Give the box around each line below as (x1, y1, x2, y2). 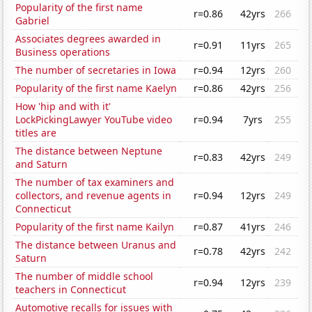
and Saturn (15, 157, 68, 171)
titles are (15, 126, 57, 140)
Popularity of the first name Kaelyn (15, 81, 178, 95)
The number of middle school (15, 270, 154, 283)
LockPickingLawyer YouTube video (15, 113, 173, 127)
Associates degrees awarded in (15, 32, 162, 46)
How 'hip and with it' (15, 100, 111, 114)
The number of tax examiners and (15, 175, 175, 189)
